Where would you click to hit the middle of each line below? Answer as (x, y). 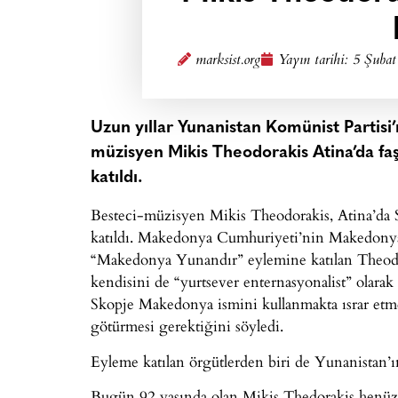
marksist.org (227, 61)
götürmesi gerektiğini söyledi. (187, 326)
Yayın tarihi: (315, 61)
